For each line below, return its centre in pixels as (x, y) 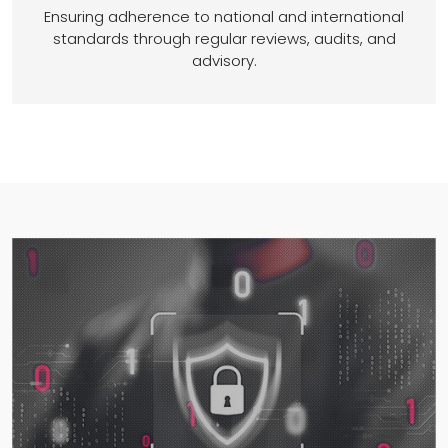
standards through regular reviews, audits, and (224, 39)
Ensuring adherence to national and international (224, 17)
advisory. (224, 61)
